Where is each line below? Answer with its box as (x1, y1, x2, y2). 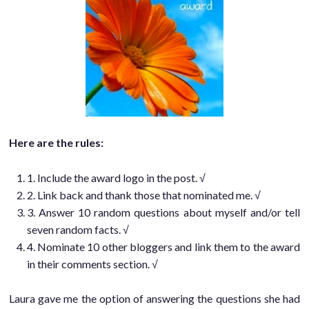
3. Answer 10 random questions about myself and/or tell (26, 206, 301, 219)
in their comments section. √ (26, 257, 158, 271)
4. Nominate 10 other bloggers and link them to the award (26, 240, 301, 254)
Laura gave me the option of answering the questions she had (8, 291, 301, 305)
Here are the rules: (8, 136, 103, 150)
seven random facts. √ (26, 223, 129, 237)
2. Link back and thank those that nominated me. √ (26, 188, 261, 202)
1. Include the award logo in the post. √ (26, 171, 206, 185)
